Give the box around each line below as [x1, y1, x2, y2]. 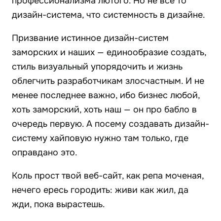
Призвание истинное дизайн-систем [12, 33, 169, 44]
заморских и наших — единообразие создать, [12, 47, 206, 58]
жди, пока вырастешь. [12, 199, 105, 210]
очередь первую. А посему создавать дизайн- [12, 118, 209, 130]
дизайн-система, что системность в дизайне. [12, 9, 205, 21]
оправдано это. [12, 147, 77, 158]
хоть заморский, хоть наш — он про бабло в [12, 104, 197, 115]
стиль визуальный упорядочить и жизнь [12, 61, 183, 73]
